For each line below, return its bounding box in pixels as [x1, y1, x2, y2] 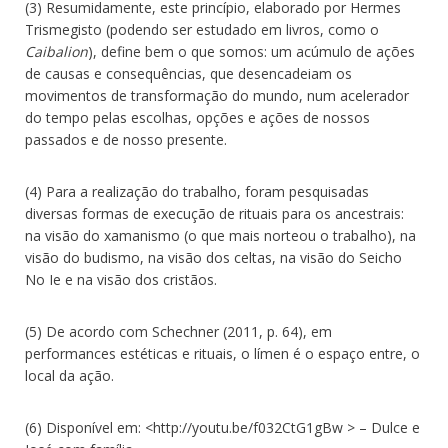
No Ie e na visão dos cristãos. [25, 270, 217, 290]
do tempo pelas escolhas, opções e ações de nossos [25, 108, 370, 128]
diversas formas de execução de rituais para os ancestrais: [25, 204, 404, 224]
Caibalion [25, 42, 88, 62]
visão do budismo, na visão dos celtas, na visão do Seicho [25, 248, 402, 268]
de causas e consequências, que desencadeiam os [25, 64, 352, 84]
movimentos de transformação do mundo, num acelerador [25, 86, 409, 106]
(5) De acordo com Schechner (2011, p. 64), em [25, 322, 332, 342]
